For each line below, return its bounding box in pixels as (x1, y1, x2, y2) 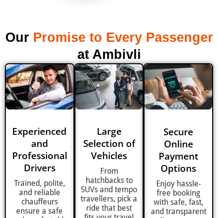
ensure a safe (16, 206, 63, 216)
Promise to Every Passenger (33, 30, 213, 45)
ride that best (86, 203, 132, 213)
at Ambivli (77, 47, 141, 62)
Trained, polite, (14, 179, 65, 188)
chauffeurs (21, 197, 58, 207)
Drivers (23, 162, 55, 174)
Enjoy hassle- (156, 179, 201, 188)
